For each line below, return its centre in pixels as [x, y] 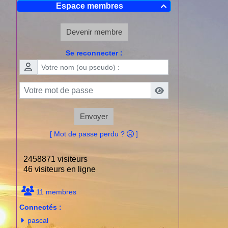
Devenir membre [94, 32]
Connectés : [40, 207]
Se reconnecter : [94, 53]
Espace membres [90, 6]
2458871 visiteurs [53, 159]
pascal [38, 221]
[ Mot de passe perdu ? [88, 134]
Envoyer [94, 117]
